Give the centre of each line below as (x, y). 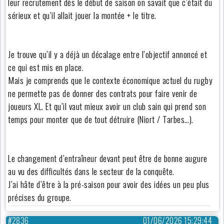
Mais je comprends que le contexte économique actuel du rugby (110, 80)
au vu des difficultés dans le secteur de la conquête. (91, 171)
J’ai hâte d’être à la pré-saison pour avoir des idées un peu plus (109, 184)
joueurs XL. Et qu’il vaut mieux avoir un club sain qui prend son (107, 106)
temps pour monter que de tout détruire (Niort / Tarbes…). (101, 119)
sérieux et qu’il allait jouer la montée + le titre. (82, 15)
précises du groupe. (40, 197)
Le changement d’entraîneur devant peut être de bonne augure (108, 158)
